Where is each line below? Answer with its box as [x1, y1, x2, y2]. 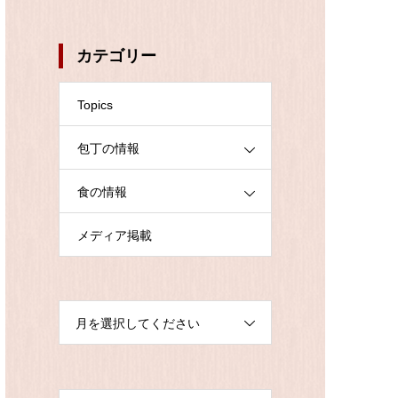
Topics [77, 98, 113, 112]
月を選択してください [76, 316, 200, 330]
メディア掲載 [77, 228, 152, 243]
